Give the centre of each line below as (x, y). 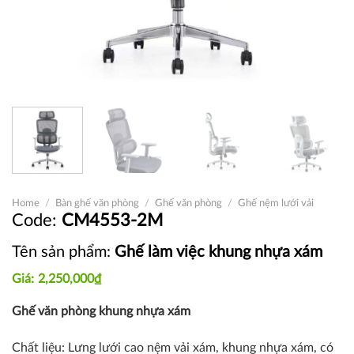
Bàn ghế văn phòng (97, 203)
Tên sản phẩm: (63, 252)
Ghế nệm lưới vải (275, 203)
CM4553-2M (112, 221)
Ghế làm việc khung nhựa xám (218, 252)
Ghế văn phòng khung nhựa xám (101, 312)
